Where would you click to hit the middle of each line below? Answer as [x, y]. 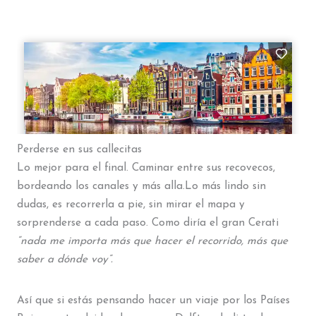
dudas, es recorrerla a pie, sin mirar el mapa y [130, 205]
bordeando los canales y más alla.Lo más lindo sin [141, 187]
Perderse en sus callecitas [79, 150]
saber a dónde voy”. [65, 260]
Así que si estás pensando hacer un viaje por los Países [153, 300]
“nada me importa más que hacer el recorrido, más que [152, 242]
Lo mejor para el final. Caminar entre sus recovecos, [146, 168]
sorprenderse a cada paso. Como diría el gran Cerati [147, 223]
